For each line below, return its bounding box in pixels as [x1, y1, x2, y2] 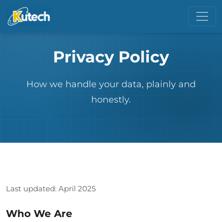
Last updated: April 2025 [6, 184, 96, 193]
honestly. [91, 94, 131, 105]
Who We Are [6, 208, 72, 220]
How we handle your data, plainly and [26, 78, 196, 90]
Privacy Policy [53, 47, 169, 66]
